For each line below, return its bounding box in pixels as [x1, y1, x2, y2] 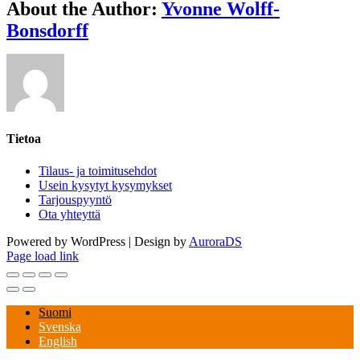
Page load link [6, 248, 79, 263]
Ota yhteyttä [39, 207, 100, 221]
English [39, 333, 77, 348]
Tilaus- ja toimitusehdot [39, 163, 157, 178]
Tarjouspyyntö [39, 192, 112, 207]
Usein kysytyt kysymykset [39, 178, 172, 192]
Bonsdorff [6, 19, 88, 41]
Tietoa [6, 132, 41, 146]
